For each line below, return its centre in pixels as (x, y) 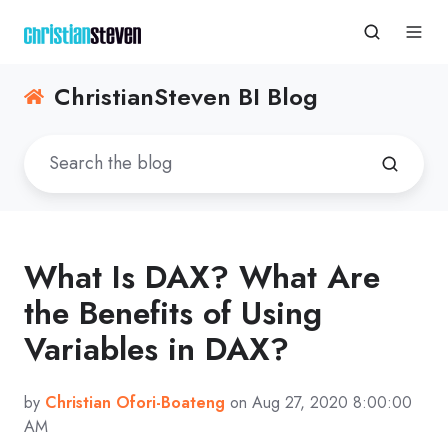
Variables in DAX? (156, 348)
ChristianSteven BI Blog (186, 96)
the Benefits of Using (173, 312)
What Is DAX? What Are (202, 276)
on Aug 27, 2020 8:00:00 (318, 402)
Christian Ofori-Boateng (135, 402)
